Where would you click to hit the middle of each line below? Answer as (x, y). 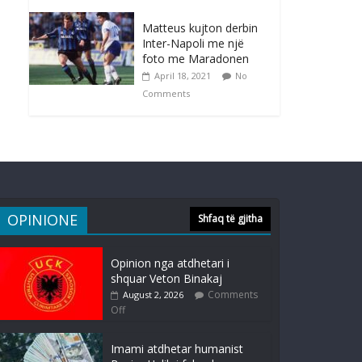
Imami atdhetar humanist (177, 349)
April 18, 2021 (183, 76)
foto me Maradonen (196, 59)
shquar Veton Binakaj (166, 279)
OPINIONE (42, 220)
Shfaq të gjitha (230, 219)
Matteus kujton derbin (200, 28)
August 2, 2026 (153, 295)
